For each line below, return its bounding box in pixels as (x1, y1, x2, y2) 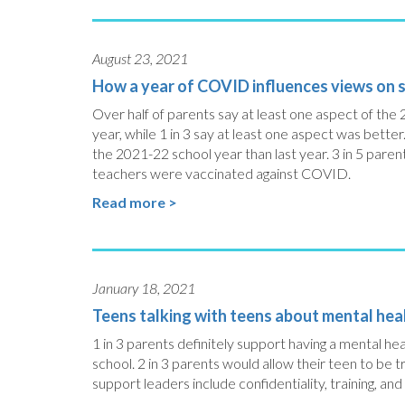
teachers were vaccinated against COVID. (92, 165, 351, 182)
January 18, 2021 (92, 279, 195, 297)
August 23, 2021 (92, 50, 188, 67)
